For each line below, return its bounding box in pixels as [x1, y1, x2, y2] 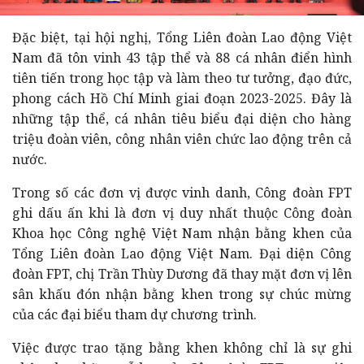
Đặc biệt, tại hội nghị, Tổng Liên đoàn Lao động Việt [12, 28, 352, 46]
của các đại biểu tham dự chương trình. [12, 305, 257, 323]
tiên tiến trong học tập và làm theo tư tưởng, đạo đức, [12, 68, 352, 87]
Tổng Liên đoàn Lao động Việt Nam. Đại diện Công [12, 244, 352, 262]
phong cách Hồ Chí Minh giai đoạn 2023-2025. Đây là [12, 89, 352, 107]
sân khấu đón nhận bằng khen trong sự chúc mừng [12, 284, 352, 303]
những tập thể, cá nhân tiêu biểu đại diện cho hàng [12, 109, 352, 128]
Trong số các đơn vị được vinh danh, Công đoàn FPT [12, 183, 352, 201]
